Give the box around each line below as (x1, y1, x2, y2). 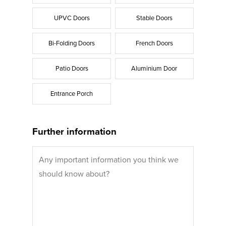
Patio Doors (55, 64, 88, 73)
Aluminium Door (131, 64, 178, 73)
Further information (32, 126, 117, 137)
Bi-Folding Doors (48, 39, 95, 47)
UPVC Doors (53, 14, 90, 22)
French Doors (135, 39, 173, 47)
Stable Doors (136, 14, 173, 22)
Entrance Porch (50, 89, 93, 98)
